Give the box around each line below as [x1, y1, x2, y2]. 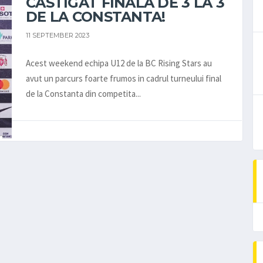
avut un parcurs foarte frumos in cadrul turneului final [26, 72, 221, 84]
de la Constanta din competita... [26, 87, 141, 99]
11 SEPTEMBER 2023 [26, 31, 89, 39]
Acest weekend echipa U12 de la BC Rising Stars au [26, 57, 212, 69]
